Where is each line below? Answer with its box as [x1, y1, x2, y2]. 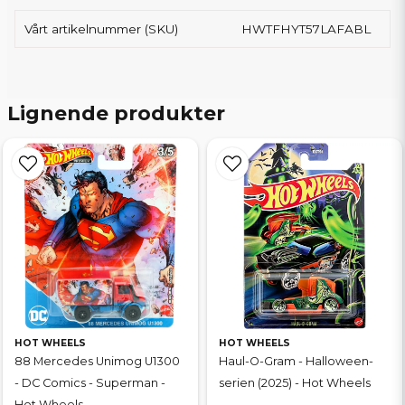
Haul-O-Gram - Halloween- [219, 354, 373, 368]
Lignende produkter [7, 101, 225, 126]
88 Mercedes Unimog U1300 [14, 354, 180, 368]
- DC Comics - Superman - [14, 376, 165, 390]
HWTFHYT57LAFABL [241, 22, 372, 36]
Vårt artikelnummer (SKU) [24, 22, 178, 36]
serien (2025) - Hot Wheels [219, 376, 371, 390]
